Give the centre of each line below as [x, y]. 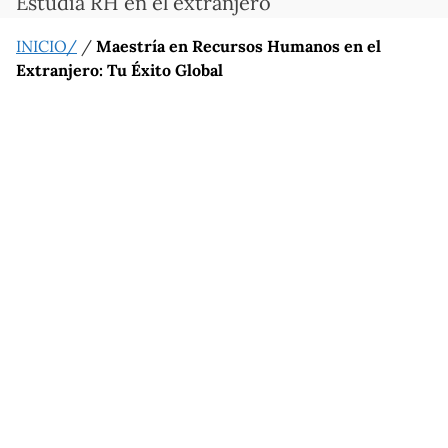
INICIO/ [46, 46]
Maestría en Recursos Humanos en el [238, 46]
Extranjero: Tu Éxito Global [119, 70]
